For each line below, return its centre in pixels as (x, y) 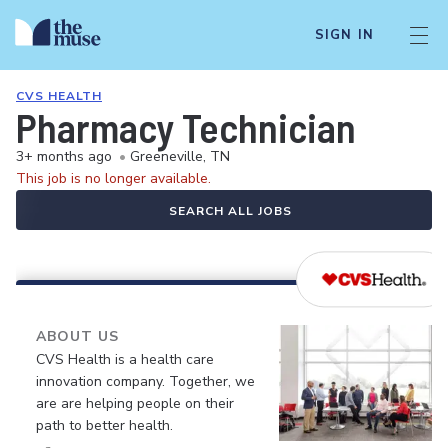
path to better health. (104, 425)
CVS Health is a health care (125, 359)
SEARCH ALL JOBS (230, 211)
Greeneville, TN (180, 156)
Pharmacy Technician (186, 127)
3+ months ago (64, 156)
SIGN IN (344, 35)
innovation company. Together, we (145, 381)
